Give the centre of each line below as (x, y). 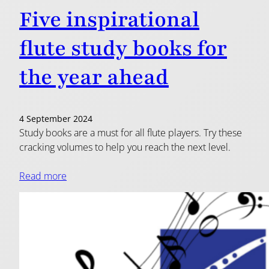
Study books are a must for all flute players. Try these (131, 132)
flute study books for (123, 49)
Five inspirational (109, 20)
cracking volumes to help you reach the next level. (125, 147)
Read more (43, 176)
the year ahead (94, 78)
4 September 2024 (56, 118)
